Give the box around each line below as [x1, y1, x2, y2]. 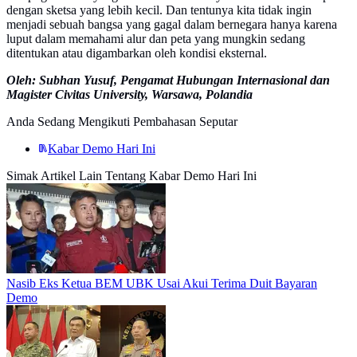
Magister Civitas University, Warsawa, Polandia [6, 88, 253, 102]
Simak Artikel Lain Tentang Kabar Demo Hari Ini [6, 169, 257, 183]
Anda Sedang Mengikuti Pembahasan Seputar [6, 115, 237, 129]
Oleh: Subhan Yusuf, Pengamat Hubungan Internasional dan [6, 73, 330, 88]
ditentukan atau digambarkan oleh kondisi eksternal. [6, 46, 267, 61]
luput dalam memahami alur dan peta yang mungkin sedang [6, 32, 305, 46]
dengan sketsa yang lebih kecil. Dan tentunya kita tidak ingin [6, 3, 312, 18]
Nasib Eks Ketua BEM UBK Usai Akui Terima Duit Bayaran [6, 277, 317, 291]
